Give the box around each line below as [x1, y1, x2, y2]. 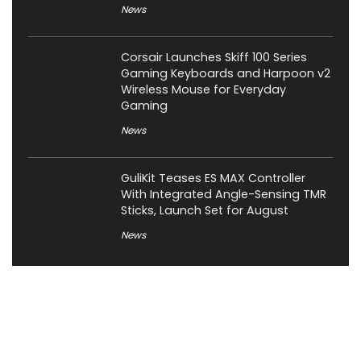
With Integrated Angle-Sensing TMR [121, 185, 326, 202]
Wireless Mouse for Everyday [121, 81, 286, 98]
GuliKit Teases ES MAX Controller [121, 169, 305, 186]
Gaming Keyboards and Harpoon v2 [121, 64, 330, 81]
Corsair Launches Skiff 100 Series [121, 48, 307, 65]
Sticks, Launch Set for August [121, 201, 288, 218]
